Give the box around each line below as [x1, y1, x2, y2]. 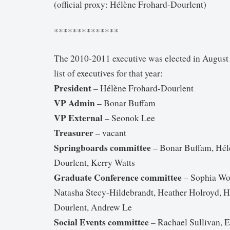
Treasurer [54, 126, 93, 140]
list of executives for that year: [54, 67, 163, 80]
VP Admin [54, 96, 97, 110]
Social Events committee [54, 215, 149, 229]
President [54, 81, 91, 95]
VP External [54, 111, 103, 125]
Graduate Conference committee [54, 170, 184, 184]
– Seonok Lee [103, 112, 155, 124]
